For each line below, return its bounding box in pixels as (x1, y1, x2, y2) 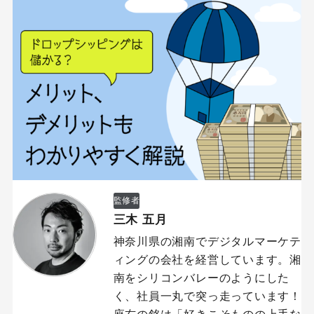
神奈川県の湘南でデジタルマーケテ (113, 235, 301, 247)
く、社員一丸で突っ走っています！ (113, 289, 301, 302)
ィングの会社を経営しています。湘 (113, 253, 301, 266)
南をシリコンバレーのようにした (113, 271, 290, 284)
